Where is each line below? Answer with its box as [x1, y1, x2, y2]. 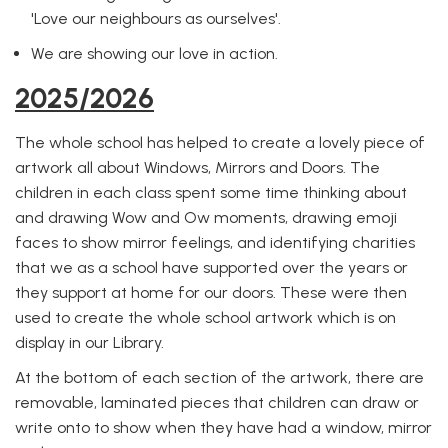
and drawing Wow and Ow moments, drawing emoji [15, 208, 397, 227]
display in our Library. [15, 333, 164, 352]
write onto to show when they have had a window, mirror [15, 418, 432, 437]
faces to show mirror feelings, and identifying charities [15, 233, 415, 252]
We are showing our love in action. [31, 44, 278, 63]
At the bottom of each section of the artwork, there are [15, 368, 424, 387]
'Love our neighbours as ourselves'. [31, 9, 281, 28]
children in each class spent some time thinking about [15, 183, 407, 202]
